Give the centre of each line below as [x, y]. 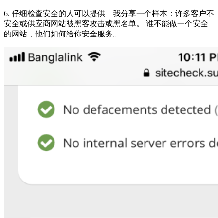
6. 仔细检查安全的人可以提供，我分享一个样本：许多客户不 [109, 13]
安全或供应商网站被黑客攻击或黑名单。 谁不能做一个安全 [106, 23]
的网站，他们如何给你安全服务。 [62, 34]
